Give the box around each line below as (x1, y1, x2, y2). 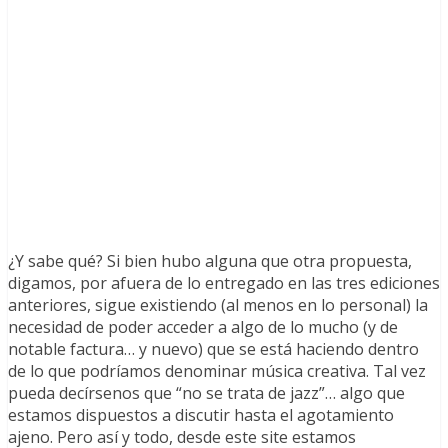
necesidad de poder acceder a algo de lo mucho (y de (8, 316, 398, 339)
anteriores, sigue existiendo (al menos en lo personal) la (8, 294, 428, 317)
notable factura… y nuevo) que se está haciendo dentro (8, 338, 419, 361)
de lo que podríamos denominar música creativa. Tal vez (8, 360, 426, 383)
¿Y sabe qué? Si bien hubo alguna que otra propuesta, (8, 250, 412, 273)
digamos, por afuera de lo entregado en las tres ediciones (8, 272, 440, 295)
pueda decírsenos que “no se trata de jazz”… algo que (8, 382, 405, 405)
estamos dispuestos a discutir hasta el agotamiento (8, 404, 394, 427)
